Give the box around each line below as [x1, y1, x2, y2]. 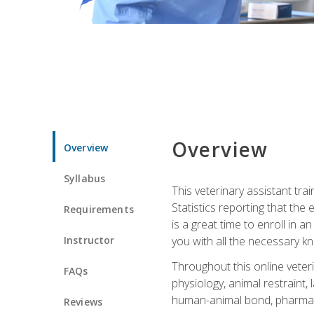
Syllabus [64, 171, 106, 185]
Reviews [64, 294, 103, 308]
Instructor [64, 233, 115, 247]
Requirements [64, 202, 134, 216]
